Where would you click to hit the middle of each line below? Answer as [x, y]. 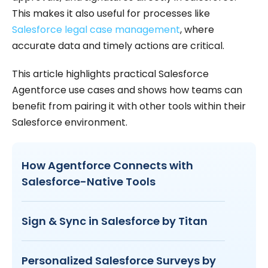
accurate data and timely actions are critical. [118, 46]
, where [197, 30]
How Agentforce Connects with [107, 166]
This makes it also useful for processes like [111, 14]
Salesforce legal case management [96, 30]
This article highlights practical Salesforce [110, 74]
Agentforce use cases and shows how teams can [127, 90]
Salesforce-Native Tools [89, 182]
